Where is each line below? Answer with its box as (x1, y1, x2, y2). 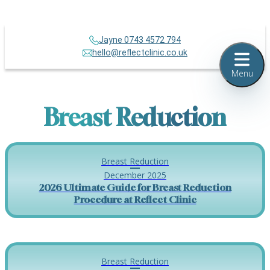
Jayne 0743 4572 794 (99, 35, 181, 45)
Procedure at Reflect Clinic (74, 193, 196, 206)
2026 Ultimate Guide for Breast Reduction (39, 181, 231, 193)
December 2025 (104, 169, 166, 181)
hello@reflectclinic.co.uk (92, 48, 187, 57)
